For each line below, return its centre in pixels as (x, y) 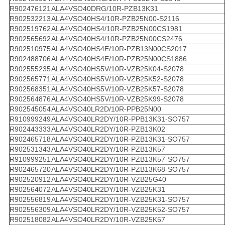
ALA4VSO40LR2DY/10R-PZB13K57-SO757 (120, 159)
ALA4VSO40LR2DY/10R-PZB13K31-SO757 (120, 139)
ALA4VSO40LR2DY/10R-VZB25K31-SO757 (120, 199)
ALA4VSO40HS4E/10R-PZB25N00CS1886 (119, 59)
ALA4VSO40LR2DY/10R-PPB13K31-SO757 (120, 119)
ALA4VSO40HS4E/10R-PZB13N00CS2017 (119, 48)
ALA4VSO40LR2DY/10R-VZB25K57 (108, 219)
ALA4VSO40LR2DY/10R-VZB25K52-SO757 (120, 209)
